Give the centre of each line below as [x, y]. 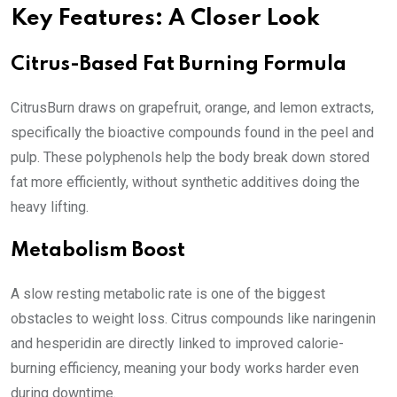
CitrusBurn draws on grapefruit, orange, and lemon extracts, [192, 108]
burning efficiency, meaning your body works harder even [185, 369]
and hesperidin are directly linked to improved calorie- [177, 344]
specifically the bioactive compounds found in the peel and [192, 133]
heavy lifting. [50, 207]
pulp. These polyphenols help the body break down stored [190, 158]
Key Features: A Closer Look [165, 19]
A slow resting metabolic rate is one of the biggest [168, 294]
